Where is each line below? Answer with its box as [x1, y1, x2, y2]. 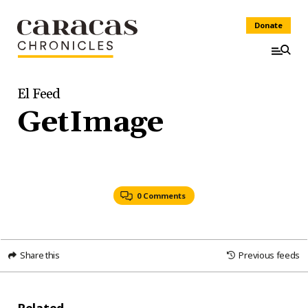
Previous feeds [239, 248, 300, 261]
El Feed [17, 85, 60, 103]
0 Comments [137, 190, 186, 201]
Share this [20, 248, 60, 261]
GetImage [17, 104, 164, 142]
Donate [254, 20, 283, 30]
